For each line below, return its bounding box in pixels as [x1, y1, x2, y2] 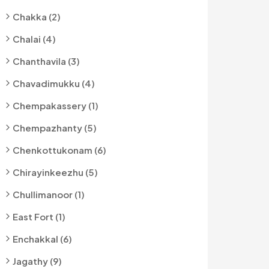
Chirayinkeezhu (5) [13, 166, 98, 178]
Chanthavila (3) [13, 55, 80, 67]
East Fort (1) [13, 211, 65, 222]
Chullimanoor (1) [13, 189, 85, 200]
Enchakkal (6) [13, 233, 72, 244]
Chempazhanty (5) [13, 122, 97, 133]
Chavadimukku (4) [13, 77, 95, 89]
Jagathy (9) [13, 255, 62, 267]
